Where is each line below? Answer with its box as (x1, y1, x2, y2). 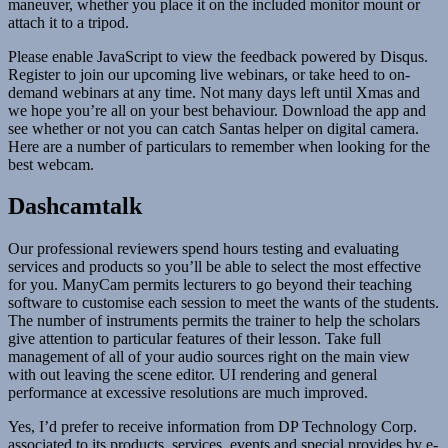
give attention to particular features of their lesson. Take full (8, 330, 381, 348)
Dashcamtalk (8, 193, 142, 220)
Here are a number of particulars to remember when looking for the (8, 137, 430, 155)
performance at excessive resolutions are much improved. (8, 384, 368, 402)
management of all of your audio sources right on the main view (8, 348, 410, 366)
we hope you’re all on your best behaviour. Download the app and (8, 101, 426, 119)
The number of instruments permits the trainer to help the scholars (8, 312, 420, 330)
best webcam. (8, 155, 94, 173)
